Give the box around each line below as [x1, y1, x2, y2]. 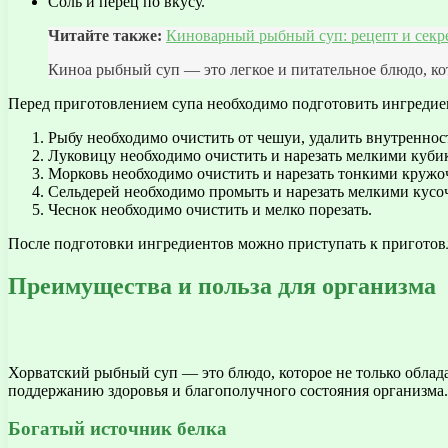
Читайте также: [48, 26, 162, 44]
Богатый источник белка [8, 418, 227, 440]
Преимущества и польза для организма [8, 272, 436, 299]
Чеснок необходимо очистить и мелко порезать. [48, 200, 372, 218]
